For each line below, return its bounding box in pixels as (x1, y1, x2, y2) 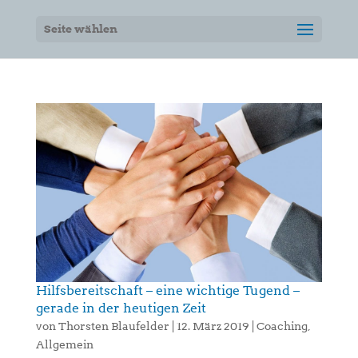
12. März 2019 (176, 320, 249, 332)
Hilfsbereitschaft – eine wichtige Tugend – (35, 283, 300, 298)
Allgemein (35, 338, 93, 351)
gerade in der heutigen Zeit (35, 300, 206, 316)
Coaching (256, 320, 308, 332)
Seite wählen (43, 22, 117, 35)
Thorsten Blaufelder (58, 320, 169, 332)
